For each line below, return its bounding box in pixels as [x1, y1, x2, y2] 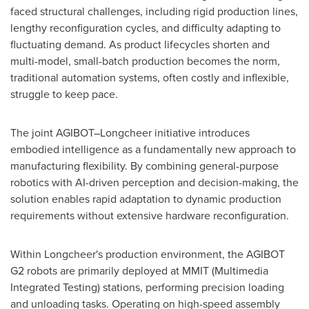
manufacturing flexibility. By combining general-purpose [10, 157, 279, 173]
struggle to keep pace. [10, 86, 118, 101]
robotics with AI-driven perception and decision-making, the [10, 174, 299, 190]
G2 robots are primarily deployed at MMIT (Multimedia [10, 262, 268, 278]
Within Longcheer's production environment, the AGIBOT [10, 246, 285, 261]
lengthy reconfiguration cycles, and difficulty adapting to [10, 19, 281, 35]
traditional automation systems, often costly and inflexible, [10, 69, 289, 85]
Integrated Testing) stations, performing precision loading [10, 279, 284, 295]
